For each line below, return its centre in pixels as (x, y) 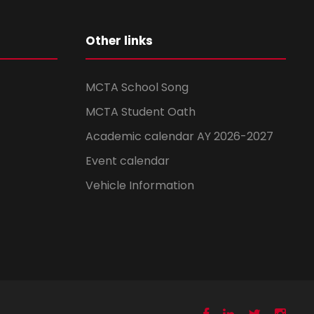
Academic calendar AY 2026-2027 (179, 137)
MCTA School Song (137, 88)
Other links (119, 41)
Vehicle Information (140, 186)
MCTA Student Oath (141, 112)
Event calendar (128, 161)
